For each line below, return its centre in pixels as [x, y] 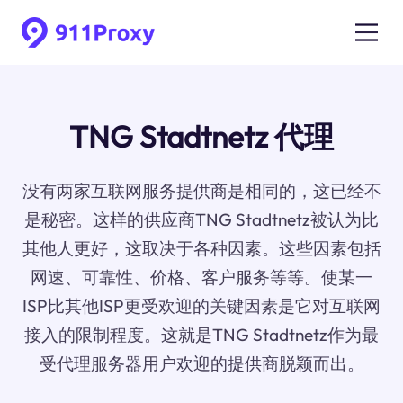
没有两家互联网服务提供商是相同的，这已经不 [201, 191]
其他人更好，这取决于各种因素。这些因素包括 [201, 249]
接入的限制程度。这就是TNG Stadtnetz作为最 [201, 335]
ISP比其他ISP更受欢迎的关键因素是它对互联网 [201, 306]
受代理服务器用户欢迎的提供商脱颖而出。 [201, 364]
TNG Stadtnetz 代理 [201, 137]
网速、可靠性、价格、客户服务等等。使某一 [201, 278]
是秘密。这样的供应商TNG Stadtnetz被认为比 [201, 220]
